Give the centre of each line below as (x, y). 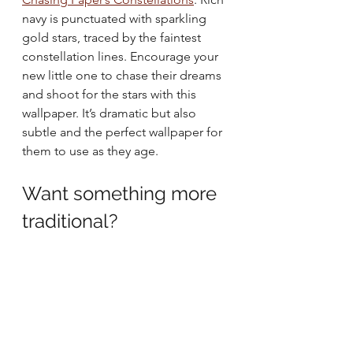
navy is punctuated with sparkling (116, 18)
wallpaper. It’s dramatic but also (111, 113)
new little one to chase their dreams (123, 75)
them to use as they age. (90, 150)
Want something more (122, 193)
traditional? (72, 221)
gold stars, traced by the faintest (113, 37)
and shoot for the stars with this (111, 94)
